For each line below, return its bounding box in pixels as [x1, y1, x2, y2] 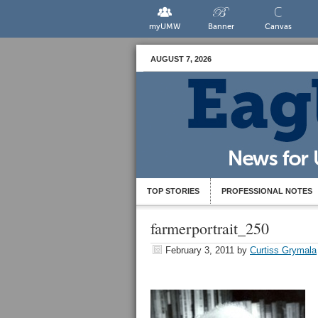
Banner [208, 22, 235, 31]
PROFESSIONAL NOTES [221, 187, 312, 195]
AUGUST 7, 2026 [150, 55, 212, 63]
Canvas [264, 22, 292, 31]
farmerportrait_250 [150, 218, 269, 238]
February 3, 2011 [165, 245, 234, 256]
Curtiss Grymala [250, 245, 317, 256]
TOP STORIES [147, 187, 199, 195]
